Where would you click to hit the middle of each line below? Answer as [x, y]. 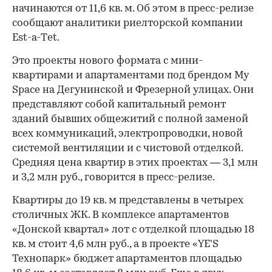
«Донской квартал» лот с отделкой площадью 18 [133, 229]
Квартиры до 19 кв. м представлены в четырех [128, 200]
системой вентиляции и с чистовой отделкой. [127, 148]
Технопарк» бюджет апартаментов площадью [127, 259]
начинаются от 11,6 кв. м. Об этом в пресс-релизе [133, 8]
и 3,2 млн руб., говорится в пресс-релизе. [114, 177]
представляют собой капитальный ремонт [119, 104]
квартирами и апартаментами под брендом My [131, 75]
